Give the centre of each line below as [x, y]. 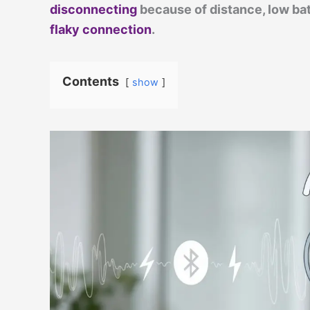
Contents [91, 81]
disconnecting [93, 9]
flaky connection [101, 29]
